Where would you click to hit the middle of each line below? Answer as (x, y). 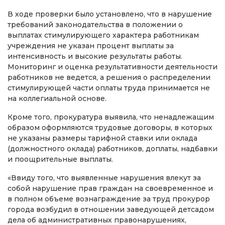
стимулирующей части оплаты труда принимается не (109, 88)
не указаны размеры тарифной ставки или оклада (102, 138)
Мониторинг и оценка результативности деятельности (113, 67)
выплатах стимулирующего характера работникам (103, 35)
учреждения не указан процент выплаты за (91, 45)
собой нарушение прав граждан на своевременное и (110, 188)
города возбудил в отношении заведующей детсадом (111, 209)
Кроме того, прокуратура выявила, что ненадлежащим (111, 117)
